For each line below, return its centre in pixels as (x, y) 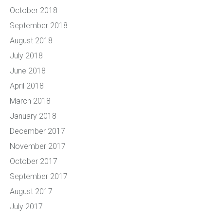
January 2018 (33, 116)
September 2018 (39, 26)
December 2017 (37, 131)
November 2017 (38, 146)
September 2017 (39, 176)
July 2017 (26, 207)
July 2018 (26, 56)
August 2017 (31, 191)
